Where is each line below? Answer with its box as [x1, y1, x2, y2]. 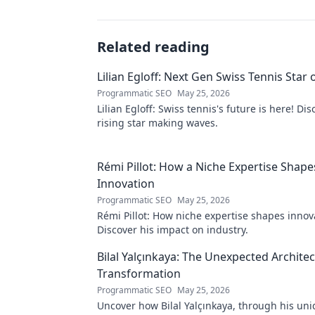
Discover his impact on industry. [97, 223, 248, 236]
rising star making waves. [97, 116, 218, 129]
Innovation [97, 176, 155, 191]
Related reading [97, 37, 210, 56]
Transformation [97, 266, 181, 281]
